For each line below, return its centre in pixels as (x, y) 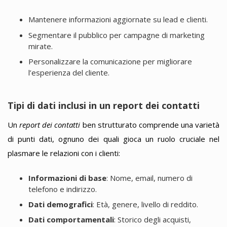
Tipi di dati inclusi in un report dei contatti (104, 106)
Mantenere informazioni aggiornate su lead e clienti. (118, 20)
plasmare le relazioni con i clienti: (64, 153)
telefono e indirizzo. (62, 189)
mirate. (40, 46)
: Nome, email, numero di (149, 178)
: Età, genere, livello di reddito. (145, 204)
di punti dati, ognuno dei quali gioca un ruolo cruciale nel (113, 139)
